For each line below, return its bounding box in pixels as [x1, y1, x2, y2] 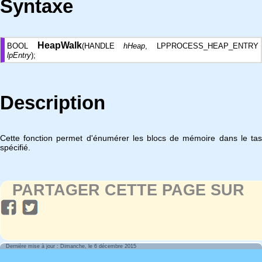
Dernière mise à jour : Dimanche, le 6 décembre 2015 [6, 243, 136, 249]
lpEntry [7, 51, 31, 60]
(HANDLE [81, 42, 124, 50]
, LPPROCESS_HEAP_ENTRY [145, 42, 259, 50]
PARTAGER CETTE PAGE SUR [12, 181, 244, 199]
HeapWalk [37, 40, 82, 50]
